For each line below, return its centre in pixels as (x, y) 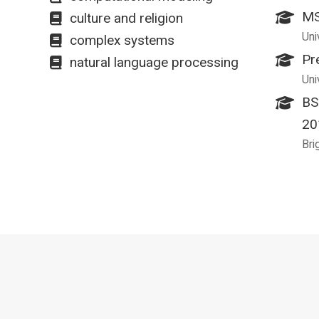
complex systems (122, 40)
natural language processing (154, 62)
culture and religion (126, 18)
